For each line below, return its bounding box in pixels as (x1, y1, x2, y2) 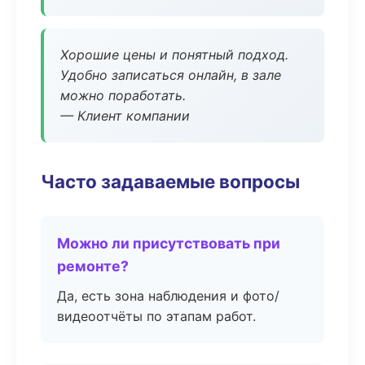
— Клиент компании (60, 108, 190, 124)
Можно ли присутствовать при (57, 235, 280, 252)
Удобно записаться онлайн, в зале (60, 67, 281, 83)
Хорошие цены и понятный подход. (60, 46, 288, 63)
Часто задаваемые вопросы (41, 170, 300, 192)
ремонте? (57, 257, 129, 275)
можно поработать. (60, 87, 186, 103)
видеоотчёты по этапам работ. (57, 308, 256, 324)
